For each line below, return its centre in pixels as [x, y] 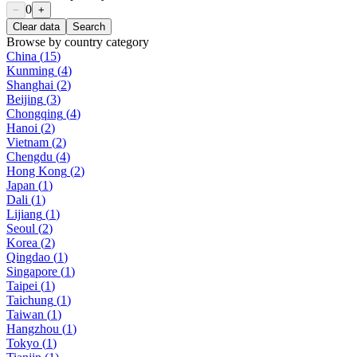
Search [89, 27]
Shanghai [30, 85]
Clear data [36, 27]
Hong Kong [37, 171]
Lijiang [24, 214]
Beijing [25, 100]
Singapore [32, 272]
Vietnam [27, 143]
